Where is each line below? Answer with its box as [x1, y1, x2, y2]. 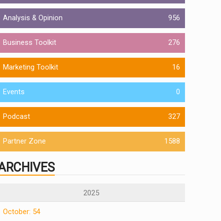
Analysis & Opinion [2, 14, 63, 23]
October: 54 [2, 207, 40, 216]
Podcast [2, 112, 30, 121]
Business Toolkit [2, 38, 56, 47]
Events [2, 88, 25, 97]
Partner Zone [2, 137, 46, 146]
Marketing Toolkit [2, 63, 58, 72]
